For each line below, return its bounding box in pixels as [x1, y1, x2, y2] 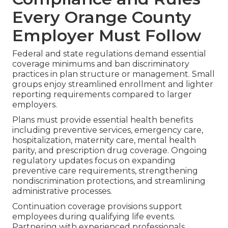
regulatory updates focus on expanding [12, 156, 176, 166]
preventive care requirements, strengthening [12, 166, 198, 176]
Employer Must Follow [12, 25, 201, 46]
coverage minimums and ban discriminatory [12, 59, 189, 69]
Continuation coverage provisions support [12, 202, 182, 212]
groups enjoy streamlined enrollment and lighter [12, 79, 213, 90]
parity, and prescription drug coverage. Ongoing [12, 146, 207, 156]
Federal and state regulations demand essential [12, 49, 206, 59]
